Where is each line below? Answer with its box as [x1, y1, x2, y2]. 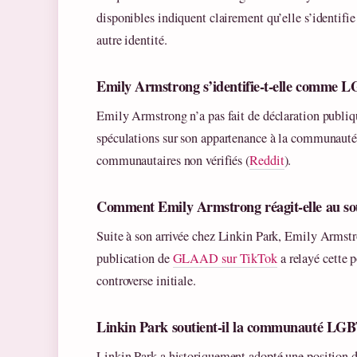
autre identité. [96, 31, 167, 49]
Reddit [249, 151, 284, 170]
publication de [96, 249, 173, 268]
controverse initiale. [96, 272, 196, 290]
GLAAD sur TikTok [172, 249, 277, 268]
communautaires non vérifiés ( [96, 151, 250, 170]
